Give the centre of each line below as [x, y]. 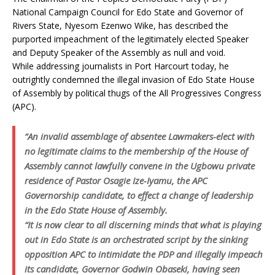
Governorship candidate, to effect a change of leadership [139, 195]
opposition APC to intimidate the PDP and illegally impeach [144, 254]
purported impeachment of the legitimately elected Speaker [130, 39]
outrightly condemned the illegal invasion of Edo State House [134, 79]
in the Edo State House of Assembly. [96, 210]
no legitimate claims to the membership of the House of [136, 151]
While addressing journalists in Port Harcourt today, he [121, 66]
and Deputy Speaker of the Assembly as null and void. [119, 52]
